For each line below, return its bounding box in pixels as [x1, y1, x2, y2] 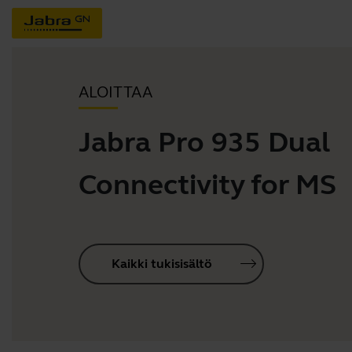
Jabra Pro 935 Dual [79, 125, 330, 159]
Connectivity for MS [79, 167, 336, 202]
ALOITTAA [79, 82, 152, 102]
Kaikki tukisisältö [112, 256, 212, 271]
